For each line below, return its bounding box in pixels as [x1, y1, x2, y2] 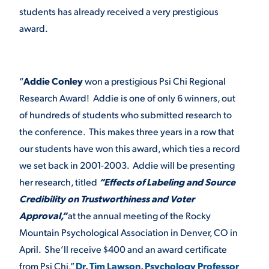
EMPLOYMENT [12, 17, 68, 26]
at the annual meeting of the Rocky [68, 209, 211, 222]
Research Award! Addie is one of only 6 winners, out [19, 91, 235, 104]
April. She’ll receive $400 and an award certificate [19, 243, 227, 256]
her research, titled [19, 175, 99, 189]
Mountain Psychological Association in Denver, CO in [19, 226, 238, 239]
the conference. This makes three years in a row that [19, 125, 234, 138]
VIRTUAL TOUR [141, 16, 202, 25]
